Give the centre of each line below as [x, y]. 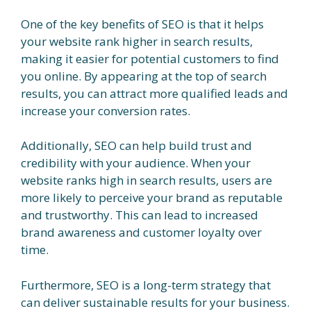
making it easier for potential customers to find [150, 58]
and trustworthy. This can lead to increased [140, 215]
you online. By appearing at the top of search [144, 76]
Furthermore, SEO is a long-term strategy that [146, 285]
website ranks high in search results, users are [146, 180]
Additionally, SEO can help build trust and [136, 146]
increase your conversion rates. [106, 110]
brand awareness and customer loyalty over [141, 233]
